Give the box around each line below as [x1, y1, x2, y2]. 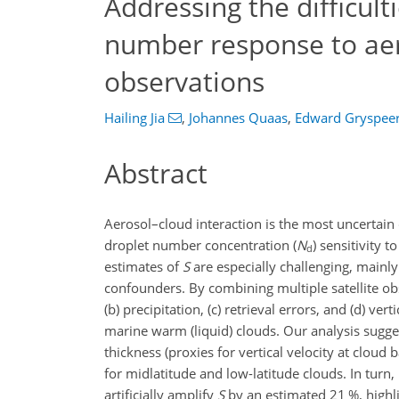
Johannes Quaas [188, 109, 288, 126]
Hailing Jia [104, 109, 165, 126]
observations [104, 62, 265, 100]
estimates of [104, 256, 183, 275]
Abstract [104, 155, 208, 191]
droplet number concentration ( [104, 235, 297, 254]
